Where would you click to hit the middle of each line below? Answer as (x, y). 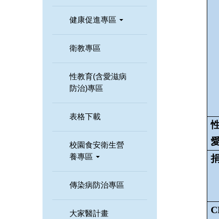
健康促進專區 (94, 20)
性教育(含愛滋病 (98, 76)
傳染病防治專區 (97, 185)
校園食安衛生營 (97, 145)
